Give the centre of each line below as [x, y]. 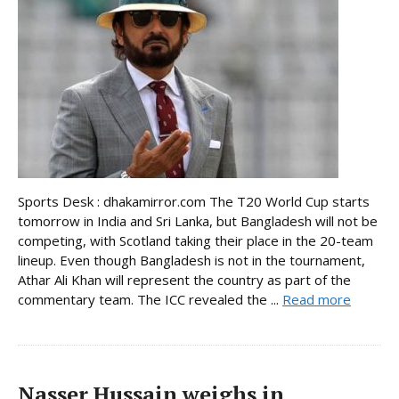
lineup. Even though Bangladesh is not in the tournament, [191, 261]
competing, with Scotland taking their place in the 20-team [195, 241]
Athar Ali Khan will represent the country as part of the [184, 280]
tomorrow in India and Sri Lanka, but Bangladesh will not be [198, 221]
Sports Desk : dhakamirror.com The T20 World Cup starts [194, 202]
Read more [317, 300]
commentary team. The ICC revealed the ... [150, 300]
